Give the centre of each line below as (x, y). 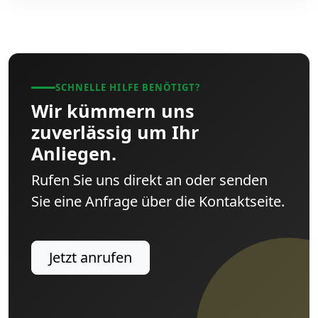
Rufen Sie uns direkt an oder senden (149, 180)
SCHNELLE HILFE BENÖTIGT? (128, 87)
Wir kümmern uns (113, 110)
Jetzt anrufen (91, 257)
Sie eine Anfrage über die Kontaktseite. (158, 201)
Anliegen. (74, 153)
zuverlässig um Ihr (115, 132)
